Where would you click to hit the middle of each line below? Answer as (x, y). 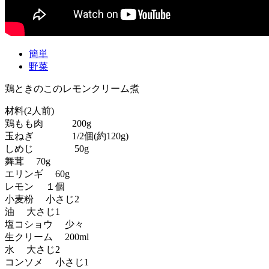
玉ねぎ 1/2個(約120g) (67, 136)
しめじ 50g (47, 149)
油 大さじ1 (32, 212)
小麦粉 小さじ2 (42, 199)
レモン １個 (35, 186)
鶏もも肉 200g (48, 123)
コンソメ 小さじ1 (47, 262)
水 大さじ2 (32, 249)
